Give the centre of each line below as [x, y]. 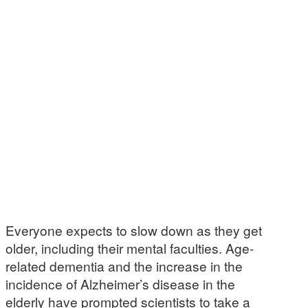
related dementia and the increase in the [124, 266]
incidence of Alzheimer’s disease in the [120, 284]
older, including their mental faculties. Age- [130, 248]
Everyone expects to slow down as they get [134, 230]
